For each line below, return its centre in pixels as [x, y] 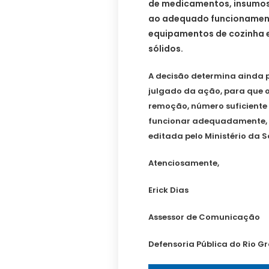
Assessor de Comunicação [204, 217]
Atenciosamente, [184, 163]
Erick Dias [168, 190]
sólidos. [166, 49]
